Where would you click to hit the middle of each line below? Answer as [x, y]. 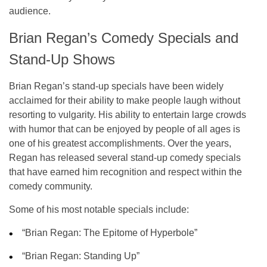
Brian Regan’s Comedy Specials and [124, 38]
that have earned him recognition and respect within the [125, 172]
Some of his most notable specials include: [99, 209]
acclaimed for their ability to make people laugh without [125, 100]
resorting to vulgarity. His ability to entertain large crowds [128, 114]
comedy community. [51, 186]
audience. [30, 11]
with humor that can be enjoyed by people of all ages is [125, 129]
